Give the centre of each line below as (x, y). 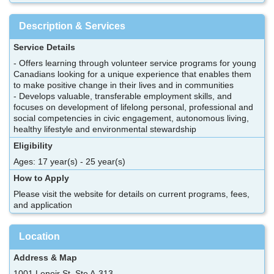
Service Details (44, 47)
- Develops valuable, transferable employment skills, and (123, 96)
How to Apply (41, 178)
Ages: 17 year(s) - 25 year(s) (69, 161)
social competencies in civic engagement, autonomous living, (131, 118)
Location (39, 236)
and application (43, 205)
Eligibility (33, 145)
